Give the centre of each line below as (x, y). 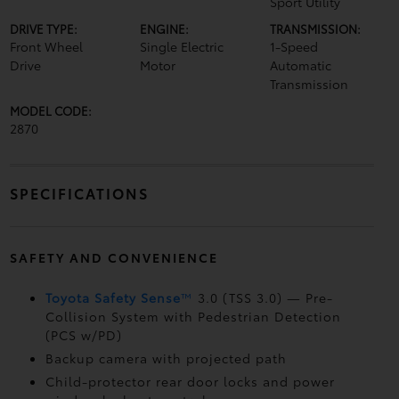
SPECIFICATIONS (79, 193)
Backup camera (98, 358)
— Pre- (309, 297)
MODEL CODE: (50, 110)
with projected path (219, 358)
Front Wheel (46, 46)
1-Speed (294, 46)
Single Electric (181, 46)
